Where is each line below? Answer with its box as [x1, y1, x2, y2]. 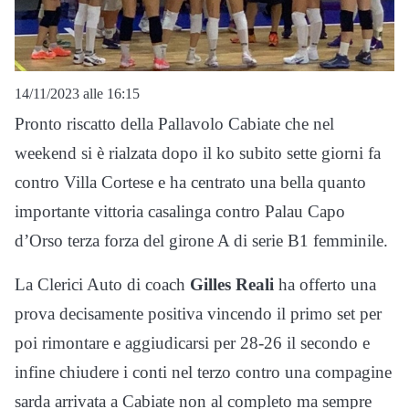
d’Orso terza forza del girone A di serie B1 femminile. [15, 231, 388, 251]
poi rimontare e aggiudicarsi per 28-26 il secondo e [15, 333, 370, 353]
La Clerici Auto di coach [15, 275, 190, 295]
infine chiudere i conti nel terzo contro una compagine [15, 362, 392, 383]
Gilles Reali [190, 275, 274, 295]
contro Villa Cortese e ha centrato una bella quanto [15, 173, 366, 193]
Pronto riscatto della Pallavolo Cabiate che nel [15, 114, 334, 134]
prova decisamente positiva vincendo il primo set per [15, 304, 382, 324]
